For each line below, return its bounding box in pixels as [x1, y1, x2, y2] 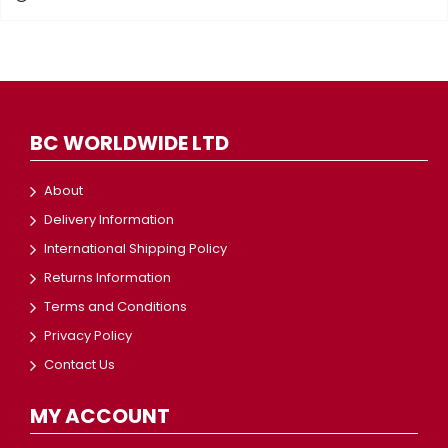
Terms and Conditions [44, 297, 187, 316]
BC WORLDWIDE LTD [30, 129, 229, 157]
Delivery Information [44, 210, 174, 229]
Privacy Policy [44, 326, 132, 345]
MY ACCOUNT [30, 402, 170, 430]
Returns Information [44, 268, 171, 287]
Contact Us [44, 355, 115, 374]
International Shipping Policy [44, 239, 227, 258]
